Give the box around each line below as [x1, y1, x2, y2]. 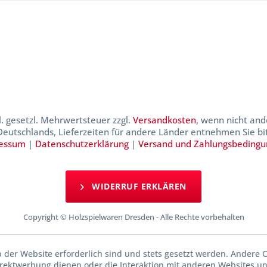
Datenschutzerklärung [35, 138, 129, 150]
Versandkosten [132, 114, 196, 126]
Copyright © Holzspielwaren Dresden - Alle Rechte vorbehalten [23, 212, 244, 223]
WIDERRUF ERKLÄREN [89, 181, 187, 193]
